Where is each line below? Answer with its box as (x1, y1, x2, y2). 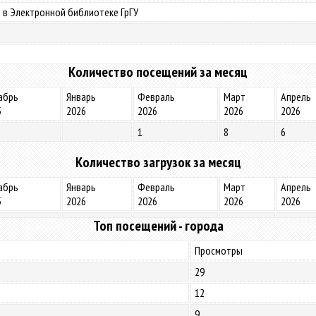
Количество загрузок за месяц (75, 153, 241, 171)
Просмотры (195, 243, 243, 257)
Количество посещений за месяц (68, 63, 248, 81)
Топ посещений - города (92, 217, 224, 235)
